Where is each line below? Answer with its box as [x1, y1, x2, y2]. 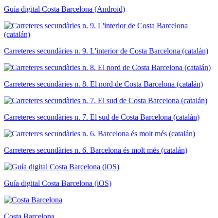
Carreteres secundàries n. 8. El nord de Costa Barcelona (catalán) [4, 80, 203, 89]
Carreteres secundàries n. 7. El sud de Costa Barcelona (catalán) [4, 113, 200, 122]
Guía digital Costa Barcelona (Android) [4, 5, 125, 14]
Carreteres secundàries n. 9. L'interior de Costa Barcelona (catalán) [4, 47, 208, 55]
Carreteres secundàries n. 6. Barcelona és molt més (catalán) [4, 146, 187, 155]
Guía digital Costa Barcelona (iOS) [4, 179, 111, 188]
